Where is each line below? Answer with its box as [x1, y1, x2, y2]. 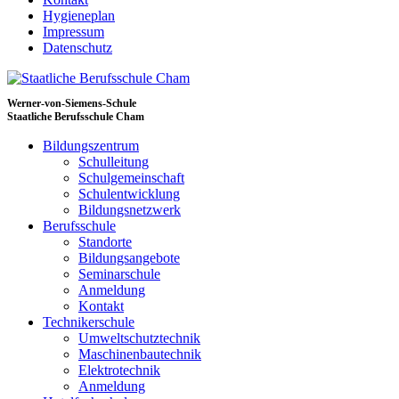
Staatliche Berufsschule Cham [7, 110, 144, 123]
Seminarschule [78, 266, 160, 281]
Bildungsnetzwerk [78, 202, 181, 217]
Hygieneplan [43, 8, 115, 23]
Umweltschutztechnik [78, 330, 200, 346]
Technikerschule [43, 314, 134, 330]
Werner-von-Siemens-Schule [7, 97, 136, 110]
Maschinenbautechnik [78, 346, 201, 362]
